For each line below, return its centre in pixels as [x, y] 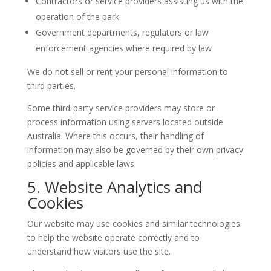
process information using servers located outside [125, 122]
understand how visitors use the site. [99, 252]
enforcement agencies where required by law [123, 48]
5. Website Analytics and [114, 187]
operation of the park [77, 17]
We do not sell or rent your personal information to [127, 72]
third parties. [51, 86]
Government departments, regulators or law [122, 33]
